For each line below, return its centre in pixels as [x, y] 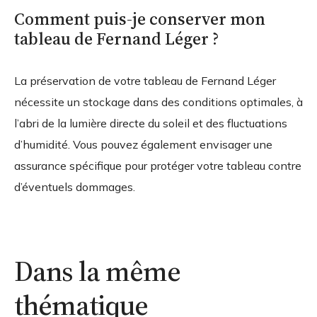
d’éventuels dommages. [75, 187]
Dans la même [97, 271]
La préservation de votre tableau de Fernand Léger [145, 81]
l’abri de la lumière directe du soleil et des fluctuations [151, 123]
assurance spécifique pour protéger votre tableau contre [158, 166]
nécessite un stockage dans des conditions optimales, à [158, 102]
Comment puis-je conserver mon [140, 19]
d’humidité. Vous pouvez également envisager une [143, 145]
